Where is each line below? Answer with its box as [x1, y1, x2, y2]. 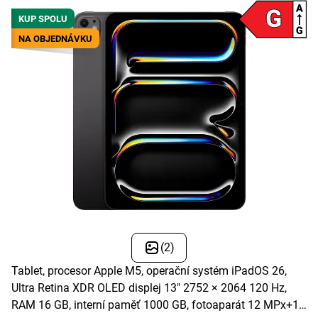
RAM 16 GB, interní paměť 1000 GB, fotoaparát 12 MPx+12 [11, 298, 305, 312]
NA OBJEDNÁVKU [18, 33, 92, 44]
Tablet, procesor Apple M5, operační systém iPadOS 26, [11, 264, 287, 278]
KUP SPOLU [18, 13, 67, 24]
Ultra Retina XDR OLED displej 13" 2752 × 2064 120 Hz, [11, 281, 287, 295]
